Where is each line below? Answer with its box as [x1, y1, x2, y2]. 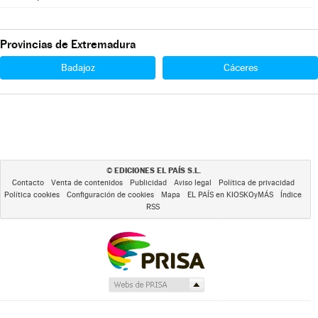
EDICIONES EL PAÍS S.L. [114, 165, 201, 175]
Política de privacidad [218, 178, 295, 187]
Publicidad [129, 178, 167, 187]
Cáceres [223, 62, 258, 73]
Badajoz [60, 62, 95, 73]
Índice [280, 190, 302, 199]
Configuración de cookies [67, 190, 154, 199]
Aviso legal [173, 178, 212, 187]
